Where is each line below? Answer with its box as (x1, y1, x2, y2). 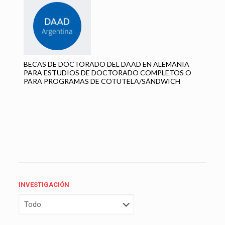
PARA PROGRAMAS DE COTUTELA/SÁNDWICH (23, 76, 180, 85)
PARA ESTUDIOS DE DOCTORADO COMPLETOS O (23, 68, 191, 77)
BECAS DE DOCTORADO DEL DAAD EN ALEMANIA (23, 59, 189, 68)
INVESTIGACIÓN (18, 180, 69, 188)
